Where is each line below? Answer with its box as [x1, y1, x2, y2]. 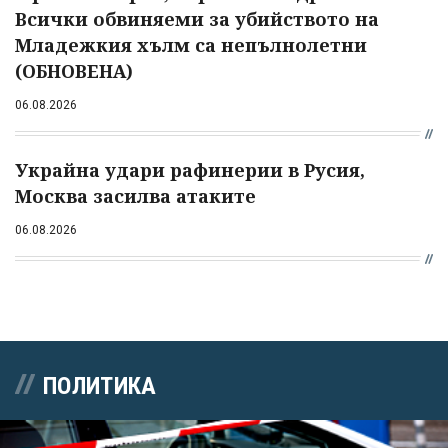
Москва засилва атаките [15, 183, 256, 208]
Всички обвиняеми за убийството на [15, 6, 379, 31]
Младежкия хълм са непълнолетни [15, 32, 367, 57]
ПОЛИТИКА [43, 371, 157, 400]
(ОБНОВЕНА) [15, 58, 133, 83]
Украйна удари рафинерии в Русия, [15, 157, 365, 182]
